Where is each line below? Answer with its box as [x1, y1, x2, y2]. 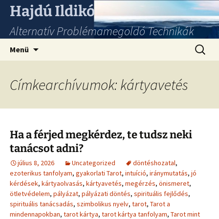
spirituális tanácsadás [10, 199, 73, 208]
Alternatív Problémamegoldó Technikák [10, 23, 194, 39]
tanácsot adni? [10, 142, 84, 155]
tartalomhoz [38, 63, 82, 72]
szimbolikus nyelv [77, 199, 129, 208]
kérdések [10, 179, 38, 188]
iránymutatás [150, 169, 188, 177]
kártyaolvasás [42, 179, 83, 188]
